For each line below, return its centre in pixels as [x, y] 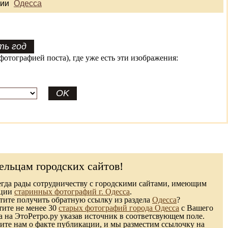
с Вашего [196, 208]
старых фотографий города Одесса [119, 208]
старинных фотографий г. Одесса [72, 192]
